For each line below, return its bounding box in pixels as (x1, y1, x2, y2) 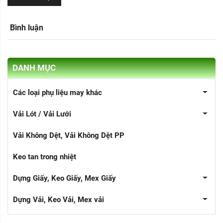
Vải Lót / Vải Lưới (13, 110, 71, 119)
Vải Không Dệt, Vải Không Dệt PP (13, 131, 124, 140)
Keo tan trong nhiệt (13, 152, 76, 162)
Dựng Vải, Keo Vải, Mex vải (13, 195, 104, 205)
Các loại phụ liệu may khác (13, 88, 102, 98)
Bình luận (10, 23, 43, 33)
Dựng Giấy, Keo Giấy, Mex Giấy (13, 174, 116, 183)
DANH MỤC (12, 63, 56, 73)
